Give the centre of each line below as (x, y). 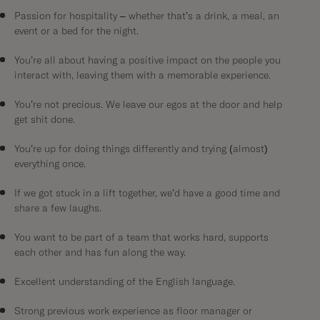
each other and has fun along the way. (100, 253)
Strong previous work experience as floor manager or (133, 311)
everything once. (50, 164)
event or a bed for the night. (76, 31)
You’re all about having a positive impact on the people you (147, 61)
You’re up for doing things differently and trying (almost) (141, 149)
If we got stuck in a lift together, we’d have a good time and (147, 194)
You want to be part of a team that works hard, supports (141, 238)
